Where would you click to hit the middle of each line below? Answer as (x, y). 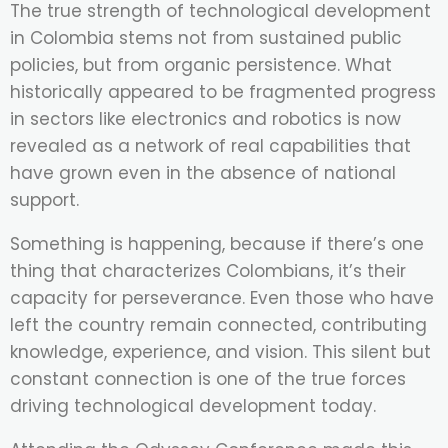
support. (44, 200)
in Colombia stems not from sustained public (206, 38)
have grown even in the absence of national (203, 173)
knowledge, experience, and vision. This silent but (220, 352)
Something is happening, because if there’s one (217, 244)
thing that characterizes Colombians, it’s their (208, 271)
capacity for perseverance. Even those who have (222, 298)
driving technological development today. (193, 406)
